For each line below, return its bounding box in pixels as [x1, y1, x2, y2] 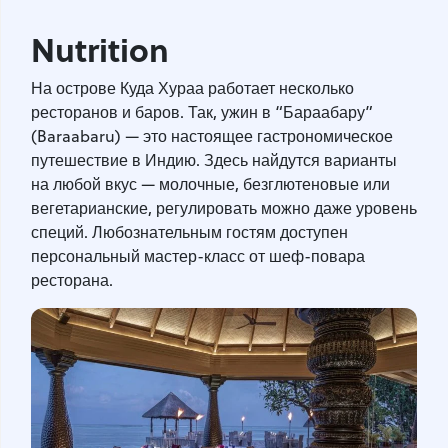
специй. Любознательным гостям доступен [31, 221, 348, 244]
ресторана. [31, 269, 117, 292]
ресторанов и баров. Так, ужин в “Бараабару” [31, 101, 373, 124]
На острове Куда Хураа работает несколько [31, 77, 354, 100]
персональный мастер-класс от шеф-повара [31, 245, 365, 268]
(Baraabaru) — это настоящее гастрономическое [31, 125, 393, 148]
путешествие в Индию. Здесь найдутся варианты [31, 149, 397, 172]
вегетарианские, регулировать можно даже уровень [31, 197, 417, 220]
